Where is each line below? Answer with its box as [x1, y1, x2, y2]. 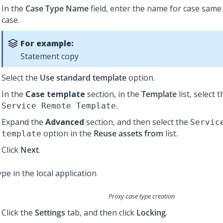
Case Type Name [25, 3, 89, 14]
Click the [1, 207, 35, 219]
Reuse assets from [94, 128, 163, 139]
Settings [35, 207, 65, 219]
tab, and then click [65, 207, 136, 219]
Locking [136, 207, 166, 219]
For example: [20, 38, 74, 49]
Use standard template [40, 72, 126, 83]
